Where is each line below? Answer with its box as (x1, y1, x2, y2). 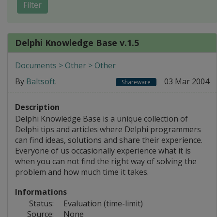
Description (15, 101, 60, 112)
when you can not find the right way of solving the (15, 155, 197, 167)
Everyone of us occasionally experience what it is (15, 145, 191, 156)
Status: (29, 198, 54, 209)
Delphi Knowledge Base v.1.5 (15, 36, 139, 48)
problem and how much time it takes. (15, 166, 149, 177)
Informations (15, 186, 67, 197)
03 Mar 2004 (164, 76, 209, 87)
